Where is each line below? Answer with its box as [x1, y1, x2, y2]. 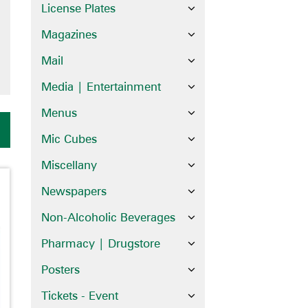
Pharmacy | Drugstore [41, 236, 160, 250]
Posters [41, 262, 80, 276]
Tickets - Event [41, 288, 118, 302]
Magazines [41, 27, 97, 41]
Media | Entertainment [41, 79, 161, 93]
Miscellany [41, 157, 97, 172]
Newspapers [41, 184, 107, 198]
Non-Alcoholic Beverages [41, 210, 175, 224]
